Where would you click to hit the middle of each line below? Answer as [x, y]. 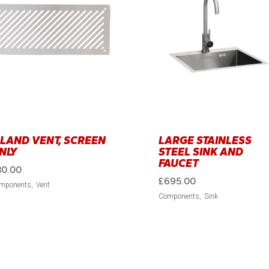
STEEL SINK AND [201, 152]
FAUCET [179, 164]
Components [179, 197]
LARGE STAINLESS [205, 141]
